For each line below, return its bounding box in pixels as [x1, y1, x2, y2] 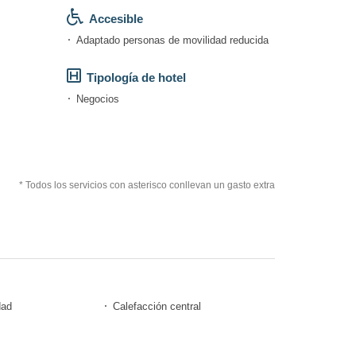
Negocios [75, 92, 119, 105]
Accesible [88, 11, 143, 25]
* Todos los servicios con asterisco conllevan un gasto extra [19, 179, 275, 191]
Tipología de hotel [86, 70, 186, 84]
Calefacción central [113, 300, 201, 312]
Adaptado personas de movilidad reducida [75, 33, 269, 46]
